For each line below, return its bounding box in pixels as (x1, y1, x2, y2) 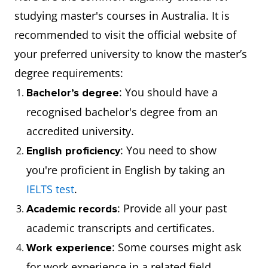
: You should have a (119, 85, 218, 99)
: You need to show (120, 143, 217, 157)
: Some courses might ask (112, 240, 241, 254)
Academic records (26, 202, 117, 215)
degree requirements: (14, 66, 123, 80)
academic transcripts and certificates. (26, 221, 215, 235)
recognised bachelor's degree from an (26, 105, 218, 119)
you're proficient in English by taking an (26, 163, 225, 177)
